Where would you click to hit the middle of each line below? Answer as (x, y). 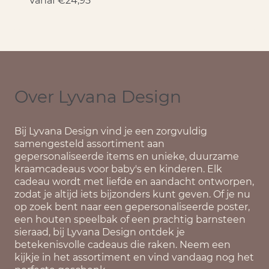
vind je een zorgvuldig (153, 131)
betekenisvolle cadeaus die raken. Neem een (122, 244)
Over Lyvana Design (98, 96)
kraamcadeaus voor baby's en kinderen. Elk (118, 169)
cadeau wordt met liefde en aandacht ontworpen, (134, 181)
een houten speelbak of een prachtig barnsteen (130, 219)
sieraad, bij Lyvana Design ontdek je (100, 232)
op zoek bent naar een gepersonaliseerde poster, (132, 207)
